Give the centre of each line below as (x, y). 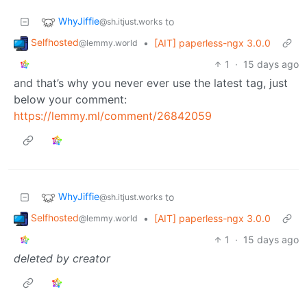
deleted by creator (62, 258)
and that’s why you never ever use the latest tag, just (151, 83)
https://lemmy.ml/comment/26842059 (113, 116)
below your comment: (70, 99)
